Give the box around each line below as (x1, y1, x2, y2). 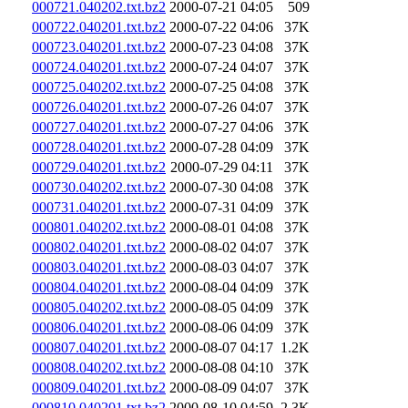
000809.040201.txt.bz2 (32, 379, 166, 395)
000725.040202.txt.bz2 (32, 78, 166, 95)
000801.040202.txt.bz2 (32, 219, 166, 235)
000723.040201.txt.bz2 (32, 38, 166, 55)
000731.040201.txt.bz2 (32, 199, 166, 215)
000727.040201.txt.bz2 (32, 118, 166, 135)
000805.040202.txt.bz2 (32, 299, 166, 315)
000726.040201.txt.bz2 (32, 98, 166, 115)
